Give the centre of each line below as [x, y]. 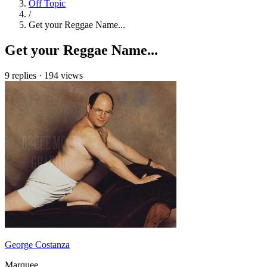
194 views [63, 75]
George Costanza [37, 244]
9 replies [21, 75]
